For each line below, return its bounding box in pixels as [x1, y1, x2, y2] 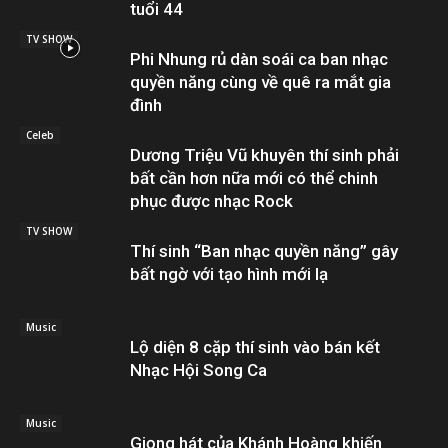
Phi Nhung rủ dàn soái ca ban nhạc [130, 48, 388, 69]
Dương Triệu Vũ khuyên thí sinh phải [130, 144, 399, 165]
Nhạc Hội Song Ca [130, 359, 267, 380]
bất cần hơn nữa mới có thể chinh [130, 167, 378, 188]
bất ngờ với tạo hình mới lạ [130, 263, 328, 284]
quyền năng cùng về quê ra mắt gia [130, 71, 391, 92]
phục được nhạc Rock [130, 190, 293, 211]
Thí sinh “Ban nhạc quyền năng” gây [130, 240, 398, 261]
